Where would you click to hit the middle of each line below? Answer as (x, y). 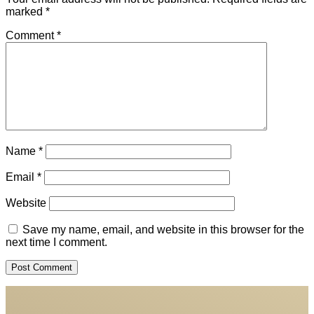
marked (26, 11)
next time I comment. (56, 242)
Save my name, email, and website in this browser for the (163, 229)
